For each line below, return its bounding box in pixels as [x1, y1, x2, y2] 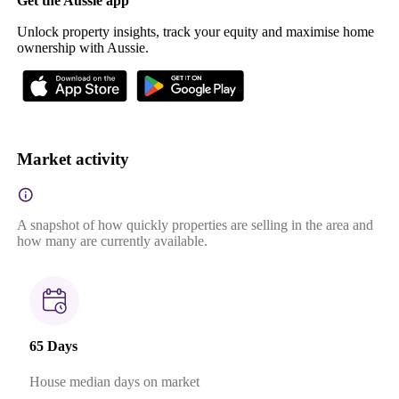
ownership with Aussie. [16, 39, 149, 55]
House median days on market [28, 373, 199, 389]
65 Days [28, 338, 77, 354]
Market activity [16, 150, 129, 169]
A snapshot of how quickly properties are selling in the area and [16, 217, 373, 232]
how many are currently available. [16, 233, 208, 248]
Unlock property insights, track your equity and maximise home [16, 23, 374, 39]
